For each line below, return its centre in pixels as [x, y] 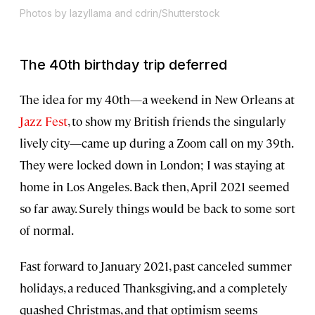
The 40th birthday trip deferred [123, 64]
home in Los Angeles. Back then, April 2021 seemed [155, 186]
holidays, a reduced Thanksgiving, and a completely [153, 287]
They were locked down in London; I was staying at [152, 164]
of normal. [47, 230]
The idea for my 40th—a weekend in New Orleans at [157, 99]
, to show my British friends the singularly [176, 121]
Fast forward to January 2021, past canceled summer [156, 265]
